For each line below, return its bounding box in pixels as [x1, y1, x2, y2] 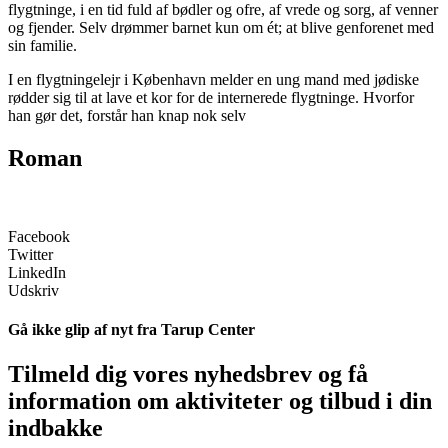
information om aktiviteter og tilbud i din [8, 387, 432, 414]
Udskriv [8, 281, 59, 299]
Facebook [8, 227, 70, 245]
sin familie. [8, 37, 77, 55]
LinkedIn [8, 263, 66, 281]
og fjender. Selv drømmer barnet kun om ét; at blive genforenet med [8, 19, 434, 37]
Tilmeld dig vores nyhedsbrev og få [8, 360, 368, 387]
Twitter [8, 245, 53, 263]
